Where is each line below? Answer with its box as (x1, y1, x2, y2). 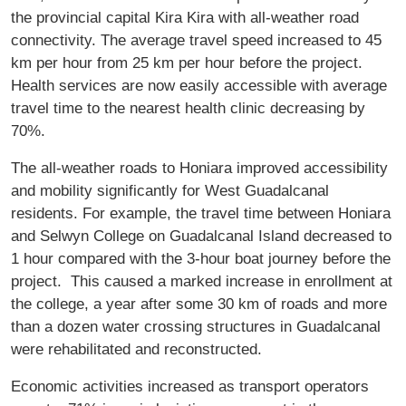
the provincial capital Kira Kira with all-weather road (11, 7, 359, 26)
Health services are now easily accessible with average (11, 75, 387, 94)
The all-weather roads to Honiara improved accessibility (11, 158, 388, 177)
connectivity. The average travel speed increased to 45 (11, 30, 382, 49)
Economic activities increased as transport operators (11, 376, 369, 395)
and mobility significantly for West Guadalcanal (11, 180, 329, 199)
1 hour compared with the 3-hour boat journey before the (11, 248, 391, 267)
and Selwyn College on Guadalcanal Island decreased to (11, 226, 391, 245)
